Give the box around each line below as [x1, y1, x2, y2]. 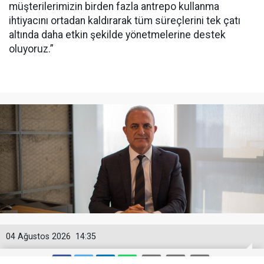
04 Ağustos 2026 [6, 232, 71, 242]
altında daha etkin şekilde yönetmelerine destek [9, 29, 226, 41]
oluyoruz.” [9, 43, 54, 55]
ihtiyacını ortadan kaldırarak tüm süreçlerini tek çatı [9, 15, 240, 27]
